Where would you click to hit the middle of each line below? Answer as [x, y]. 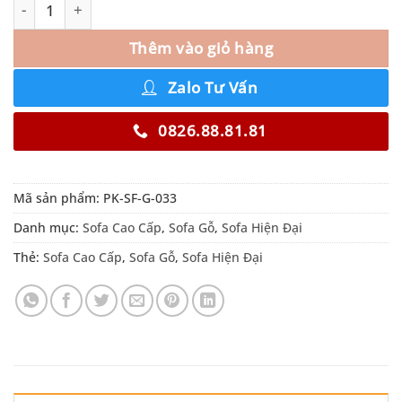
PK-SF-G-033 [140, 198]
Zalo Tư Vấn [213, 87]
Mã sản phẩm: [58, 198]
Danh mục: [48, 228]
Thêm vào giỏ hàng [201, 48]
